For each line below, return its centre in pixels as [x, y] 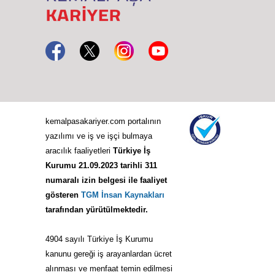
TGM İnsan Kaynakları [123, 195]
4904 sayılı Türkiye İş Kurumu [99, 239]
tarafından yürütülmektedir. [97, 209]
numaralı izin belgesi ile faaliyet [106, 180]
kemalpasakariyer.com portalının [103, 121]
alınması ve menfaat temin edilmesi [109, 268]
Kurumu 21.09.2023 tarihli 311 [101, 165]
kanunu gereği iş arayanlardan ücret [109, 254]
